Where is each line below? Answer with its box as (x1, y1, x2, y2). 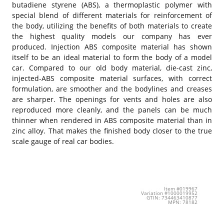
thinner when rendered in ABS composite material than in (12, 115, 212, 125)
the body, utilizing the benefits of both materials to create (12, 20, 212, 30)
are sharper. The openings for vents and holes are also (12, 94, 212, 104)
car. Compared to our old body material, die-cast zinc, (12, 62, 212, 72)
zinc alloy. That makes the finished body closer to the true (12, 125, 212, 135)
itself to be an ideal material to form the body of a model (12, 52, 212, 62)
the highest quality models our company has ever (12, 31, 212, 41)
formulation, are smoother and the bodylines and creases (12, 83, 212, 93)
